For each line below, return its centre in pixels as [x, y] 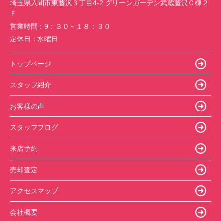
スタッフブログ [34, 127]
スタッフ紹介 [31, 85]
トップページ [31, 63]
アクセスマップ [34, 191]
